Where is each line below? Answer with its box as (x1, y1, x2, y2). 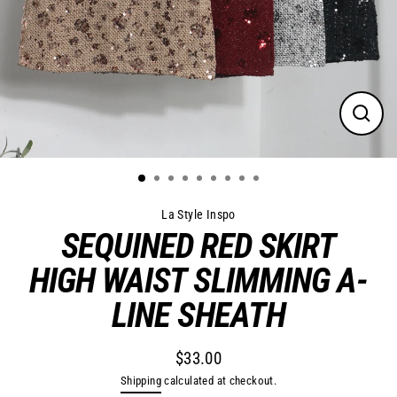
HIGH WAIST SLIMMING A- (29, 261, 368, 302)
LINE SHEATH (112, 295, 285, 337)
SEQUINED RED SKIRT (60, 226, 337, 268)
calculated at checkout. (160, 374, 277, 388)
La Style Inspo (161, 206, 236, 222)
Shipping (120, 374, 161, 388)
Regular (191, 362, 234, 378)
